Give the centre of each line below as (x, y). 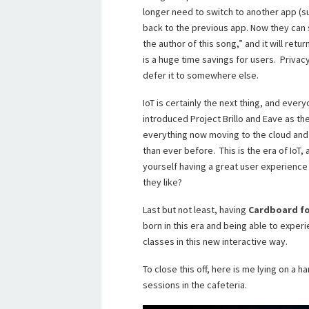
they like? (162, 182)
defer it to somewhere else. (201, 75)
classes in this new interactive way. (215, 241)
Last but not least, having (196, 210)
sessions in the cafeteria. (195, 285)
